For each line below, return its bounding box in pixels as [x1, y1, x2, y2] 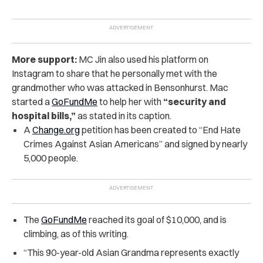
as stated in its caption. [76, 110, 171, 122]
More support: [12, 53, 77, 66]
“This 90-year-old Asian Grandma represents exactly [23, 247, 239, 259]
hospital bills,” [12, 110, 76, 122]
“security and [163, 96, 226, 108]
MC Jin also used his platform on [77, 53, 208, 66]
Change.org [32, 124, 80, 136]
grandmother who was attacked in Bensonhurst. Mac [12, 82, 228, 94]
